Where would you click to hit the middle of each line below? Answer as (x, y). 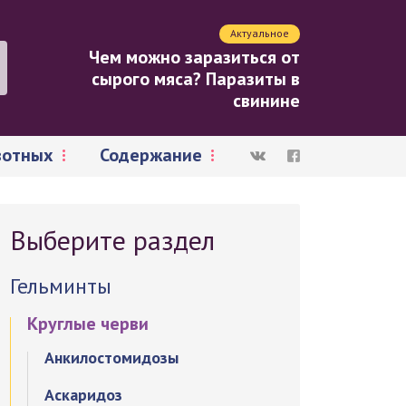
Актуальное (260, 33)
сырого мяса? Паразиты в (196, 79)
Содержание (151, 155)
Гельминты (61, 286)
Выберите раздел (113, 240)
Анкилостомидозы (112, 358)
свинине (266, 101)
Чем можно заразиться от (194, 57)
